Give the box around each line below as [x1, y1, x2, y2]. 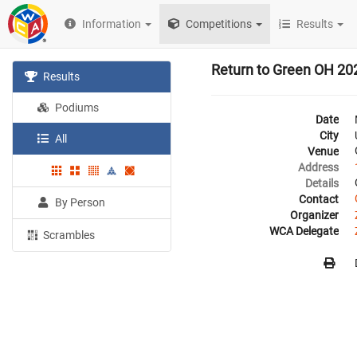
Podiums [53, 101, 100, 114]
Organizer [290, 209, 339, 222]
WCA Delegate [269, 225, 339, 237]
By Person [53, 195, 106, 209]
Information [82, 18, 142, 30]
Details [305, 177, 339, 190]
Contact [299, 193, 339, 206]
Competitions [183, 18, 253, 30]
